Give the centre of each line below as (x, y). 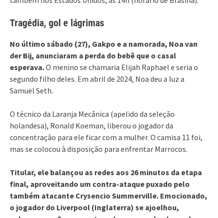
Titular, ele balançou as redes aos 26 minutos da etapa (106, 172)
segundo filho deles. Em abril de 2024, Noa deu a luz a (97, 79)
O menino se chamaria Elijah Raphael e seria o (121, 67)
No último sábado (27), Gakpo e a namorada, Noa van (104, 44)
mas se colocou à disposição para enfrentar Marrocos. (99, 149)
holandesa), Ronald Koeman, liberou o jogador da (91, 125)
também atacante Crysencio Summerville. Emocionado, (109, 195)
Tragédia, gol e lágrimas (57, 23)
